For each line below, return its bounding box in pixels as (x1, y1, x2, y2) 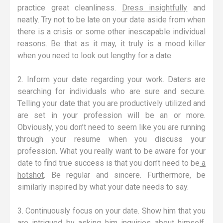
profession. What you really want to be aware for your (17, 146, 206, 156)
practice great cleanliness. (17, 2, 122, 12)
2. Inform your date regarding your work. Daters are (17, 74, 206, 84)
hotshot (17, 170, 44, 180)
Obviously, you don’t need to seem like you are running (17, 122, 206, 132)
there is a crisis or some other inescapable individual (17, 26, 206, 36)
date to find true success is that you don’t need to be (17, 158, 200, 168)
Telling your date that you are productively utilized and (17, 98, 206, 108)
